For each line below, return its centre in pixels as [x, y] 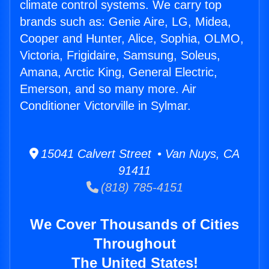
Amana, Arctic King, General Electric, [119, 72]
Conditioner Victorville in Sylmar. [105, 106]
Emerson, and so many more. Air [108, 89]
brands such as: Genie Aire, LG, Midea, [125, 22]
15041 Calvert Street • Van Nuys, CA [139, 154]
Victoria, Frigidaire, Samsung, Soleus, [120, 56]
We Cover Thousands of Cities [134, 225]
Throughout [134, 244]
